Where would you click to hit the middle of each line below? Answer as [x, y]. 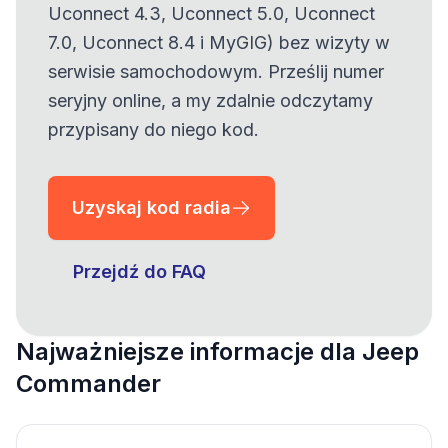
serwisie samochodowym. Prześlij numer [216, 71]
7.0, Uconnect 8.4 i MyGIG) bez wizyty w [219, 42]
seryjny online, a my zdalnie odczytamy [210, 100]
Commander [88, 383]
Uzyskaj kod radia [151, 207]
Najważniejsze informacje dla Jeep [217, 351]
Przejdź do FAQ [139, 271]
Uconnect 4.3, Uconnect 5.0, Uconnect [211, 13]
